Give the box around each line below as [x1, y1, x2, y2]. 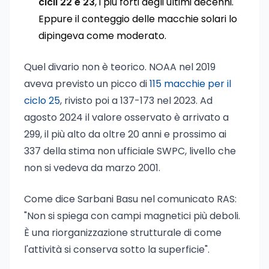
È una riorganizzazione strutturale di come [24, 226, 222, 240]
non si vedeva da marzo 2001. [24, 161, 160, 175]
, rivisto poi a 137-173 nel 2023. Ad [60, 94, 213, 107]
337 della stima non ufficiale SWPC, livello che [24, 144, 236, 158]
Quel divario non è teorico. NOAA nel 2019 [24, 60, 216, 74]
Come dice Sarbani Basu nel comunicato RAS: [24, 192, 237, 206]
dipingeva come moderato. [38, 29, 166, 43]
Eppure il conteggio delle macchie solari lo [38, 12, 237, 26]
